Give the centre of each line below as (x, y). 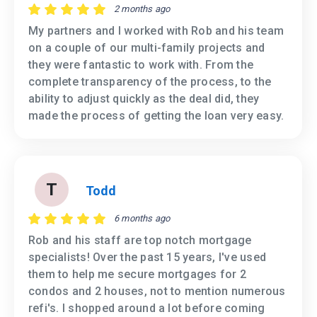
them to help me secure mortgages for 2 (138, 275)
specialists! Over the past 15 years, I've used (148, 258)
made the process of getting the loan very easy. (156, 116)
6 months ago (142, 219)
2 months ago (142, 9)
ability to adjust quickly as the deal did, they (144, 99)
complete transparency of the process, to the (150, 82)
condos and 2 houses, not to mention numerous (157, 292)
